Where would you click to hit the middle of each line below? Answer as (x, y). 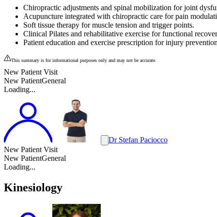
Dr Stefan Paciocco (138, 139)
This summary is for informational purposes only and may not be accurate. (84, 60)
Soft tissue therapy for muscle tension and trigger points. (109, 25)
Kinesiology (33, 187)
